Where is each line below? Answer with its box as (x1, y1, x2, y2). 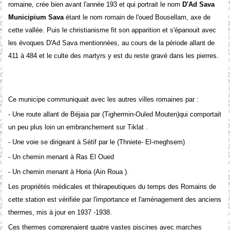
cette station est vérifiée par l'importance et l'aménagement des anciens (8, 196, 221, 204)
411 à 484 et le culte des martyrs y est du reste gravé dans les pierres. (8, 52, 219, 60)
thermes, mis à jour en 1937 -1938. (8, 208, 112, 217)
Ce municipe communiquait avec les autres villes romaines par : (8, 95, 199, 104)
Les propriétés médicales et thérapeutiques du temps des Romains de (8, 183, 216, 191)
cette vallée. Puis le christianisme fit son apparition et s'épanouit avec (8, 26, 216, 34)
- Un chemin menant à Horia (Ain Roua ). (8, 168, 129, 176)
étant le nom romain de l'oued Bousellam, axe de (63, 13, 210, 22)
